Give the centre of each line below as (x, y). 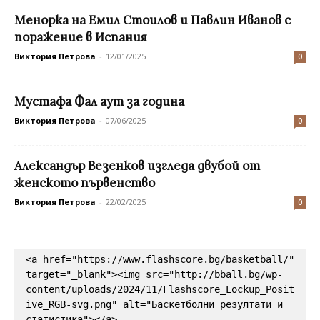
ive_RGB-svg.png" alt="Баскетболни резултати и (154, 305)
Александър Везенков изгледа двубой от (137, 166)
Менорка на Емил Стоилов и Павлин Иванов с (152, 20)
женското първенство (85, 183)
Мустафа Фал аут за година (99, 102)
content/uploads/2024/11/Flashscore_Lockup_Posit (160, 290)
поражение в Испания (81, 37)
